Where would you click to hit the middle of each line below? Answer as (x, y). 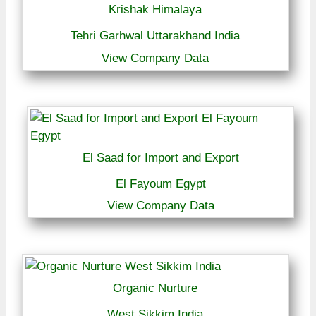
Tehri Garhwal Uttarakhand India (156, 36)
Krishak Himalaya (156, 10)
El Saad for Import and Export (160, 157)
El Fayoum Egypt (160, 183)
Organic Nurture (156, 288)
